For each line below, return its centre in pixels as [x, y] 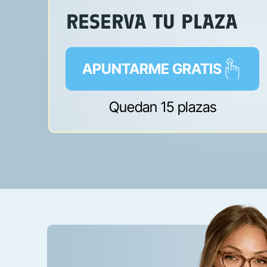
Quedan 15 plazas [163, 107]
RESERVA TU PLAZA [152, 22]
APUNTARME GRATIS [152, 69]
